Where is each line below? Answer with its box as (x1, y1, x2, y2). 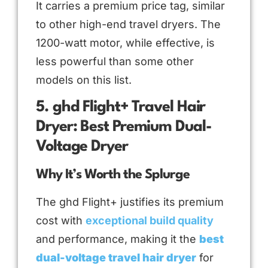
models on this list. (36, 73, 132, 86)
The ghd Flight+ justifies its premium (36, 196, 224, 209)
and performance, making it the (36, 233, 199, 246)
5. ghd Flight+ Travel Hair (36, 99, 206, 115)
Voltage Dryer (36, 139, 128, 155)
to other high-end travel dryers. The (36, 17, 221, 31)
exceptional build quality (86, 214, 214, 227)
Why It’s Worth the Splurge (36, 168, 190, 182)
